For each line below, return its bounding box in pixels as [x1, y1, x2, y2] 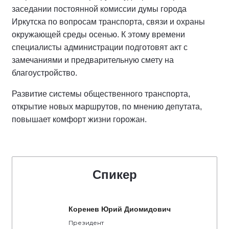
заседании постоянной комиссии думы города [12, 5, 187, 14]
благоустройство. [12, 68, 77, 78]
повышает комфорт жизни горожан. [12, 115, 147, 124]
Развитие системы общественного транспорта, [12, 89, 190, 99]
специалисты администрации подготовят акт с [12, 43, 188, 52]
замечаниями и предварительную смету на [12, 56, 174, 65]
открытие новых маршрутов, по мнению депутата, [12, 102, 202, 111]
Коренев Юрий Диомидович [68, 205, 171, 214]
